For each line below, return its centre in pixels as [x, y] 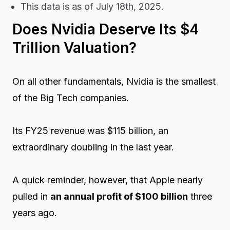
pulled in [31, 196]
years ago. [34, 213]
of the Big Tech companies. [70, 98]
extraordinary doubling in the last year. [93, 147]
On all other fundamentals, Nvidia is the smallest [114, 81]
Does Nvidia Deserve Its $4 [105, 29]
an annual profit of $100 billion [119, 196]
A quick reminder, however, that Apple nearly [107, 180]
